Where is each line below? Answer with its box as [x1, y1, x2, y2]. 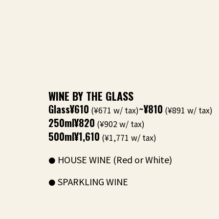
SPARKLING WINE [58, 175, 128, 188]
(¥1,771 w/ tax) [100, 131, 156, 143]
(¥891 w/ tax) [163, 104, 213, 116]
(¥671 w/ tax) [89, 104, 139, 116]
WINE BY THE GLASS [48, 88, 133, 104]
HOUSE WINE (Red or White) [58, 153, 172, 166]
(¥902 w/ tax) [95, 118, 145, 130]
